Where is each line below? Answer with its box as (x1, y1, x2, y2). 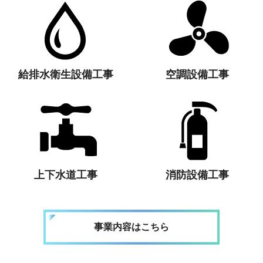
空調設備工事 (166, 68, 229, 80)
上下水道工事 (34, 168, 97, 181)
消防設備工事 (166, 168, 229, 181)
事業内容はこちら (94, 221, 169, 232)
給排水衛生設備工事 (18, 68, 113, 80)
